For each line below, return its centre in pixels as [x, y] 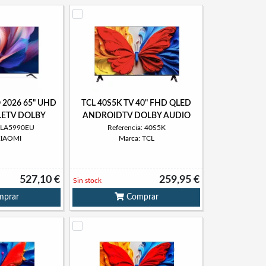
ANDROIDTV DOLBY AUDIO [136, 116]
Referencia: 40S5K [136, 128]
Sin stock [87, 180]
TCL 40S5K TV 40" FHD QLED [136, 103]
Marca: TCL [136, 138]
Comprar [141, 197]
